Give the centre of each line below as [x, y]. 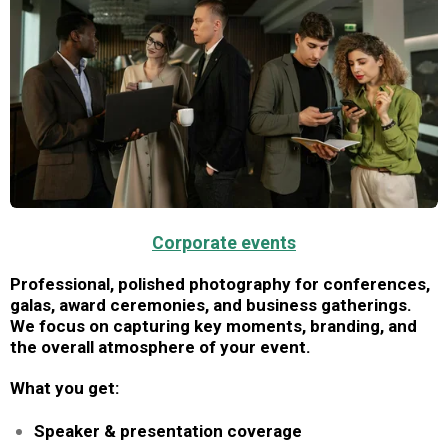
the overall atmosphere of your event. [160, 347]
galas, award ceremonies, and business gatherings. [211, 305]
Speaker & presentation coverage [168, 431]
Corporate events [224, 242]
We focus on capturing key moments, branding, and [213, 326]
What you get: [64, 388]
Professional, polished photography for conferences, [220, 284]
